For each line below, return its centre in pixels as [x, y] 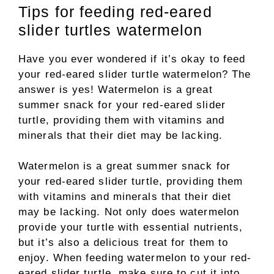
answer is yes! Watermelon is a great [116, 89]
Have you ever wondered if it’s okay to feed [132, 59]
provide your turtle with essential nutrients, [131, 227]
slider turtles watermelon [111, 30]
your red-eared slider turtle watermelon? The [135, 74]
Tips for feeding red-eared [115, 11]
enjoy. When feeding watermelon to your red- [135, 258]
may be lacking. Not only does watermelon [129, 212]
